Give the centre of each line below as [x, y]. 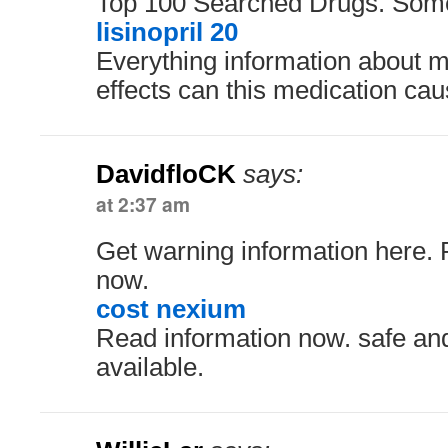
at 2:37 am [143, 204]
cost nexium [171, 309]
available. [150, 367]
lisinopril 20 [167, 32]
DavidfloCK [166, 174]
